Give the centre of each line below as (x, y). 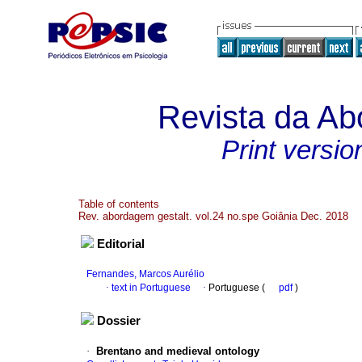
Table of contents (119, 204)
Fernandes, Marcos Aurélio (145, 274)
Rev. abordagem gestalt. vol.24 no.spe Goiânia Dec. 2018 (213, 216)
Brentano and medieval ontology (178, 351)
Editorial (121, 244)
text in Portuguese (151, 288)
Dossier (119, 321)
